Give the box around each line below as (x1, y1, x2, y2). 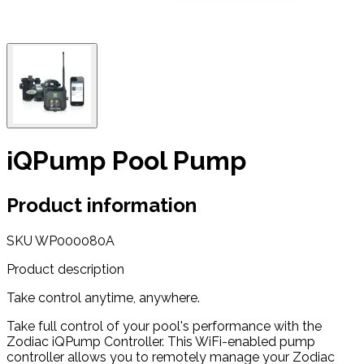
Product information (6, 193, 197, 217)
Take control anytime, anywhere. (6, 289, 200, 305)
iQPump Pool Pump (6, 145, 246, 176)
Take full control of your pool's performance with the (6, 318, 322, 334)
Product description (6, 261, 124, 277)
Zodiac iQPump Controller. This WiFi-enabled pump (6, 333, 315, 349)
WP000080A (35, 232, 115, 249)
